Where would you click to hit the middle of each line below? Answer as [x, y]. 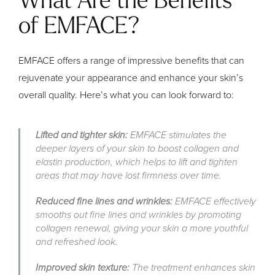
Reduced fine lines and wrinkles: [104, 201]
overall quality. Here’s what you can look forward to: [126, 95]
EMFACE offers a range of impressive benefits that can [131, 60]
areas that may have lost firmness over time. [129, 175]
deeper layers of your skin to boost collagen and [137, 148]
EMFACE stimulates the [177, 134]
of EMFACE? [79, 27]
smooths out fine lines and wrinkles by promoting [138, 214]
